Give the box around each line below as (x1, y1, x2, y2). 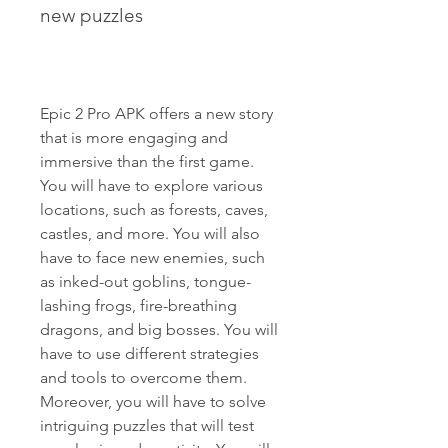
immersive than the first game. (40, 152, 254, 171)
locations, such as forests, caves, (40, 200, 268, 219)
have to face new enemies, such (40, 248, 265, 267)
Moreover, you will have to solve (40, 392, 266, 411)
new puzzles (40, 4, 143, 27)
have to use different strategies (40, 344, 259, 363)
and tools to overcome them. (40, 368, 247, 387)
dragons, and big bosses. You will (40, 320, 278, 339)
